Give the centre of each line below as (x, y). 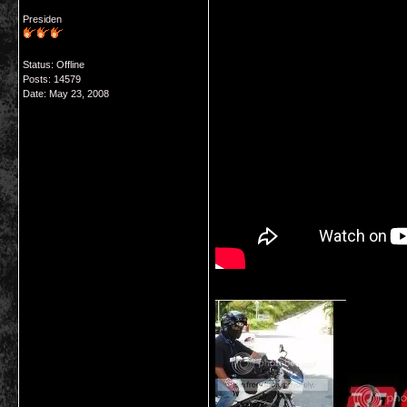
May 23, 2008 (79, 94)
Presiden (42, 19)
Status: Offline (54, 65)
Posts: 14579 (52, 79)
